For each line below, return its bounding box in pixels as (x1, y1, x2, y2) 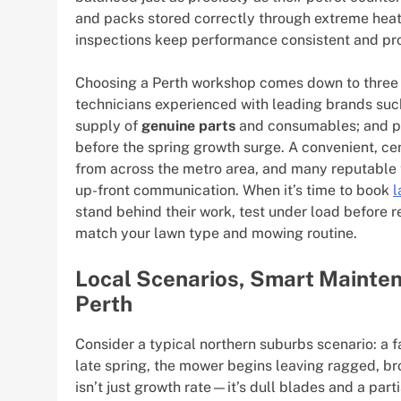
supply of (75, 116, 141, 134)
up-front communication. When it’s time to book (75, 181, 393, 199)
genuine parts (141, 116, 235, 134)
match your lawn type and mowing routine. (75, 224, 357, 242)
